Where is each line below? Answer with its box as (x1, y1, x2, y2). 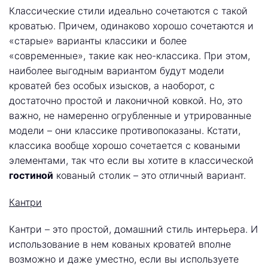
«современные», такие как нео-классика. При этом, (9, 50, 250, 62)
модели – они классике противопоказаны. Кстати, (9, 124, 240, 136)
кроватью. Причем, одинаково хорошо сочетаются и (9, 20, 254, 32)
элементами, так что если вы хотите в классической (9, 154, 254, 166)
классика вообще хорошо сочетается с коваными (9, 139, 240, 151)
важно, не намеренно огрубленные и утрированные (9, 109, 251, 121)
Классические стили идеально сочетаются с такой (9, 5, 248, 17)
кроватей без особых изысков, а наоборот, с (9, 80, 215, 92)
